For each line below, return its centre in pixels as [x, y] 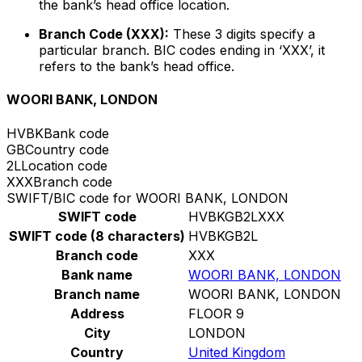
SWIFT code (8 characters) [97, 236]
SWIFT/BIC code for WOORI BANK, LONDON [147, 198]
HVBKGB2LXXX [236, 216]
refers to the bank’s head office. [137, 67]
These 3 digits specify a [242, 34]
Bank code [76, 133]
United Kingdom [237, 352]
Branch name [97, 294]
